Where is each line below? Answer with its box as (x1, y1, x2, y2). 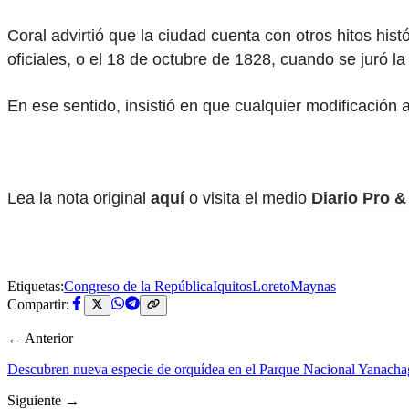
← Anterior (7, 330, 73, 346)
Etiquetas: (7, 278, 64, 295)
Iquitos (213, 278, 252, 295)
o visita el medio (184, 188, 311, 207)
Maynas (290, 278, 336, 295)
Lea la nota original (7, 188, 151, 207)
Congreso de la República (64, 278, 213, 295)
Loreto (252, 278, 290, 295)
